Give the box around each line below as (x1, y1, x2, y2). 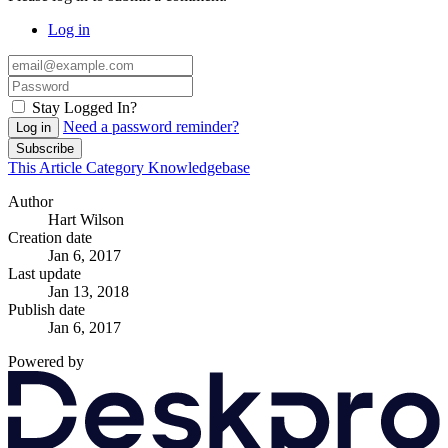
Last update (8, 264, 81, 282)
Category (86, 158, 148, 176)
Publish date (8, 300, 85, 318)
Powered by (8, 352, 84, 370)
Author (8, 192, 53, 210)
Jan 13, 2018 (48, 282, 129, 300)
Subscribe (16, 140, 74, 156)
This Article (8, 158, 86, 176)
